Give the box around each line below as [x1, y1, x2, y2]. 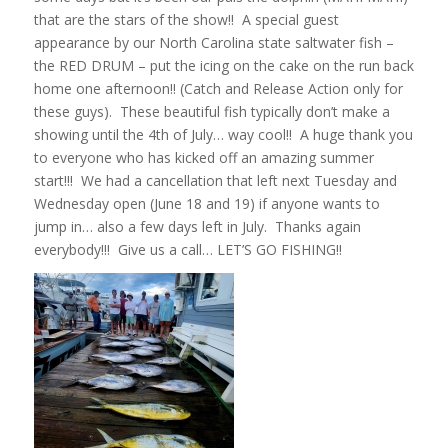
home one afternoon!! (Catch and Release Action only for [33, 78, 403, 98]
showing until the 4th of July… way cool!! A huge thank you [33, 124, 413, 144]
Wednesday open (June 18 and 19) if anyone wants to [33, 193, 380, 213]
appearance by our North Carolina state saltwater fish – [33, 32, 394, 52]
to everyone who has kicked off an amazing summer [33, 147, 374, 167]
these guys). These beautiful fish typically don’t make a [33, 101, 390, 121]
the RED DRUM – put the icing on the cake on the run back [33, 55, 414, 75]
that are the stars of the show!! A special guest [33, 9, 339, 29]
